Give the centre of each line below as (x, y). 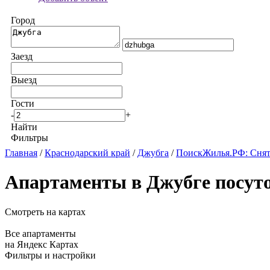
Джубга (153, 153)
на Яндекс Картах (42, 244)
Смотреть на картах (45, 212)
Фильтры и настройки (50, 255)
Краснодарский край (87, 153)
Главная (21, 153)
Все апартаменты (40, 233)
